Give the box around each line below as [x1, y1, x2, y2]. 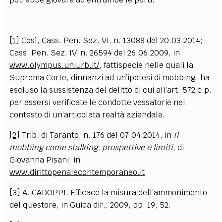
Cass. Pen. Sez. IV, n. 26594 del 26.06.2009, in [9, 47, 180, 58]
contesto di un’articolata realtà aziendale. [9, 109, 166, 120]
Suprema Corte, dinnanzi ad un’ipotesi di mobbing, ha [9, 72, 210, 83]
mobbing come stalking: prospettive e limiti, [9, 142, 178, 153]
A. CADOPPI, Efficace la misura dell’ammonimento [20, 187, 208, 198]
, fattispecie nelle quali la [99, 59, 194, 70]
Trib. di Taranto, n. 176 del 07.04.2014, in [20, 129, 174, 140]
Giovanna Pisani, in [9, 154, 81, 165]
